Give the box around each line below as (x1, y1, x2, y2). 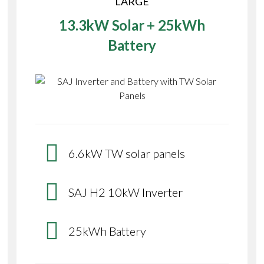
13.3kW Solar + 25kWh (59, 16, 205, 34)
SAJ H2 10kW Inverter (68, 185, 183, 200)
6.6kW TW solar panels (68, 146, 186, 161)
